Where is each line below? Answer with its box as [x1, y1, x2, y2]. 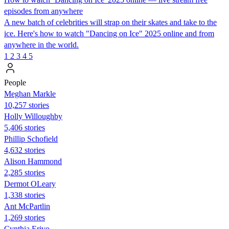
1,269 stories [4, 213, 45, 222]
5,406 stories [4, 123, 45, 132]
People [4, 78, 26, 87]
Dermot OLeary [4, 179, 56, 188]
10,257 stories [4, 100, 49, 109]
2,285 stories [4, 168, 45, 177]
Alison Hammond [4, 156, 62, 166]
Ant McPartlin [4, 201, 50, 211]
